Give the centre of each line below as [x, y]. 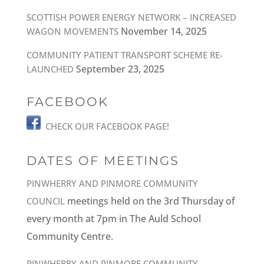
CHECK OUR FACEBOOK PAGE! [107, 126]
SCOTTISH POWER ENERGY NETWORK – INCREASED [131, 17]
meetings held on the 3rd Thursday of [150, 201]
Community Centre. [70, 236]
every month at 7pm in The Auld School [113, 219]
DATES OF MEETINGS [103, 161]
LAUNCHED [50, 69]
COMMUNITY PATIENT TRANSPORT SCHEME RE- [124, 55]
